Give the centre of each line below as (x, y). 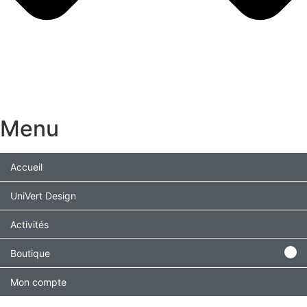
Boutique (30, 254)
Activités (29, 225)
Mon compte (38, 282)
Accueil (26, 167)
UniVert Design (43, 196)
